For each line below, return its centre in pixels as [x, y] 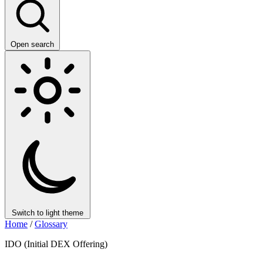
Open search [32, 44]
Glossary [51, 224]
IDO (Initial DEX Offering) [56, 244]
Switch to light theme [48, 213]
